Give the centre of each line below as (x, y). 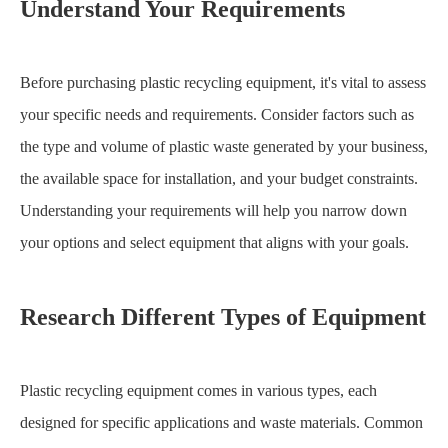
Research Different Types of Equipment (223, 316)
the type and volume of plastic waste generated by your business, (224, 146)
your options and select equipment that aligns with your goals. (214, 242)
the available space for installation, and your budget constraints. (219, 178)
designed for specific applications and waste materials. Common (221, 422)
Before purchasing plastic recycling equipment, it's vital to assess (223, 82)
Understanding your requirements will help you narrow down (213, 210)
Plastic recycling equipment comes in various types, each (198, 390)
